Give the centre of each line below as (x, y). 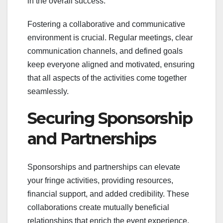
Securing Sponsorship (110, 118)
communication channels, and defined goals (105, 51)
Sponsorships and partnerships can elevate (104, 167)
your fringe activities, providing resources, (100, 180)
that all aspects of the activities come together (107, 78)
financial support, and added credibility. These (108, 194)
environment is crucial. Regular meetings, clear (110, 38)
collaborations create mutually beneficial (98, 207)
